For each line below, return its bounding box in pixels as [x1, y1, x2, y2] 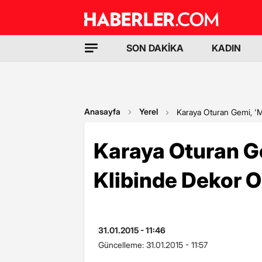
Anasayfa [84, 106, 120, 116]
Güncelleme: [98, 240, 146, 250]
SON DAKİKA [126, 42, 184, 54]
